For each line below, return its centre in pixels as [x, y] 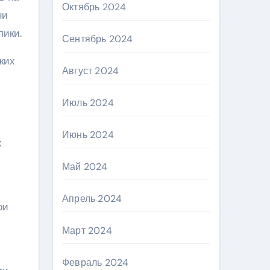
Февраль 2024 [96, 262]
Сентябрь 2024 [98, 39]
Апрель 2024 [92, 199]
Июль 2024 [88, 103]
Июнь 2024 [88, 135]
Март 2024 [87, 231]
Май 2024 [85, 167]
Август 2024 [91, 71]
